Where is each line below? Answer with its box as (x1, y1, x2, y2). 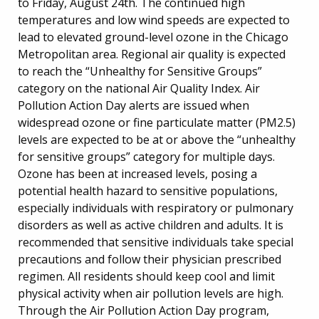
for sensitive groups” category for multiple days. (18, 148, 275, 164)
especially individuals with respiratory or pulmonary (18, 199, 293, 216)
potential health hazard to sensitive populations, (18, 182, 278, 199)
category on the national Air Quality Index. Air (18, 80, 260, 96)
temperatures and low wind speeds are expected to (18, 11, 290, 28)
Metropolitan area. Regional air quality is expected (18, 46, 286, 62)
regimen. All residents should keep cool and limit (18, 268, 275, 284)
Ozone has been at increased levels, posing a (18, 165, 257, 182)
